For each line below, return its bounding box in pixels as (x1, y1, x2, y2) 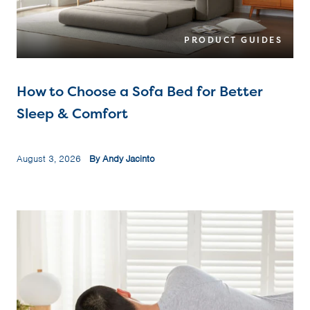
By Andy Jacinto (89, 153, 155, 165)
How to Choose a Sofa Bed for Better (17, 82, 263, 101)
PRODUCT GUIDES (184, 34, 282, 46)
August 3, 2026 (17, 153, 89, 165)
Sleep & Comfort (17, 104, 128, 123)
